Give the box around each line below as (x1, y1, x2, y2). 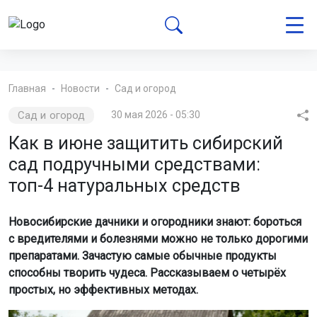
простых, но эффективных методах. (8, 283, 198, 296)
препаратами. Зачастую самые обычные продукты (8, 249, 277, 263)
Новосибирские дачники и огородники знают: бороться (8, 215, 301, 229)
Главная (8, 83, 46, 94)
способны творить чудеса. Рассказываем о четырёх (8, 266, 286, 279)
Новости (61, 83, 100, 94)
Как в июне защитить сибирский (8, 133, 283, 154)
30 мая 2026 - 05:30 (111, 109, 201, 120)
